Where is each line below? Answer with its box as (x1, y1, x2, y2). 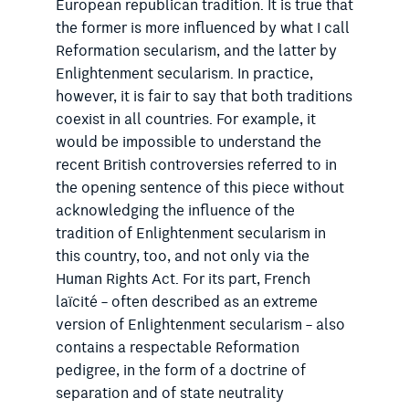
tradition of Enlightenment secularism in (55, 222, 326, 246)
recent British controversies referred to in (55, 153, 337, 177)
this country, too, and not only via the (55, 245, 309, 268)
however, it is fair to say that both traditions (55, 85, 352, 109)
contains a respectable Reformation (55, 336, 299, 360)
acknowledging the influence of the (55, 199, 295, 223)
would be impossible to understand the (55, 131, 321, 154)
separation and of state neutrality (55, 382, 284, 405)
